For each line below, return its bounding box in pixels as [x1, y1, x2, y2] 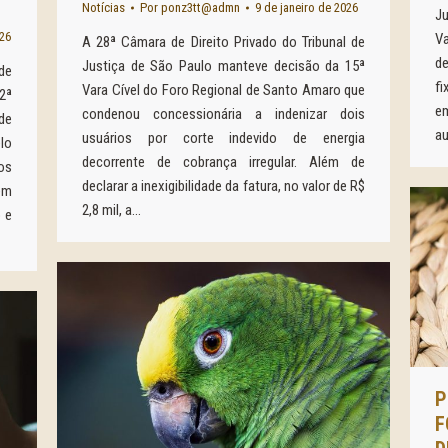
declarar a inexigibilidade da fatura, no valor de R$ [82, 177, 365, 195]
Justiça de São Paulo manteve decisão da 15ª [82, 57, 365, 75]
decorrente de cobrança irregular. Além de [82, 153, 365, 171]
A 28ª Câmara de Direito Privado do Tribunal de [82, 33, 365, 51]
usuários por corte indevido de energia [82, 129, 365, 147]
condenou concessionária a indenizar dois [82, 105, 365, 123]
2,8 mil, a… [82, 201, 141, 219]
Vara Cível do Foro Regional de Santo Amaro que [82, 81, 365, 99]
